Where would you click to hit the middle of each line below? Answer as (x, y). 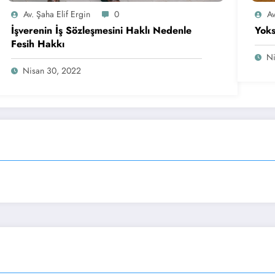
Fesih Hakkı (38, 44)
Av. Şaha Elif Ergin (57, 14)
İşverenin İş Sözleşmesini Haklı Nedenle (102, 31)
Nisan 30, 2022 (52, 71)
